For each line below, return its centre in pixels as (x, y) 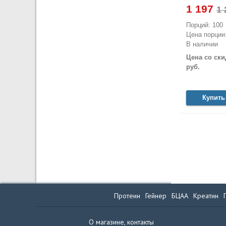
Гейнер (156, 195)
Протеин (127, 195)
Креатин (206, 195)
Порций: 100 (204, 25)
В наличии (202, 44)
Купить (214, 98)
